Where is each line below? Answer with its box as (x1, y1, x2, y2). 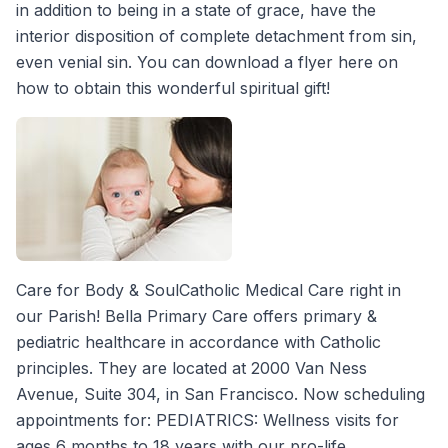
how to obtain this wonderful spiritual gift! (16, 77, 330, 98)
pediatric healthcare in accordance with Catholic (16, 331, 381, 352)
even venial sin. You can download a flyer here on (16, 51, 398, 72)
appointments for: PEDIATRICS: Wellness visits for (16, 409, 399, 430)
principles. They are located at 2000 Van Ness (16, 357, 367, 378)
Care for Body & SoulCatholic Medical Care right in (16, 279, 401, 300)
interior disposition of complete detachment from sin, (16, 25, 417, 46)
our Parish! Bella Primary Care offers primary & (16, 305, 377, 326)
